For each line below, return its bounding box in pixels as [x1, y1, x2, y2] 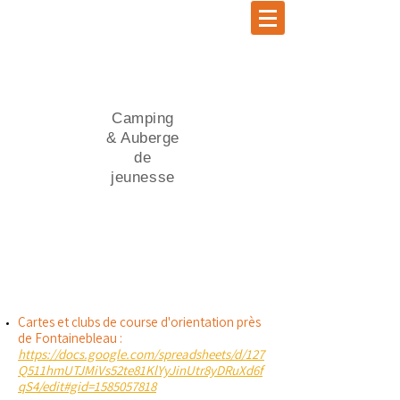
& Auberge [106, 129, 179, 146]
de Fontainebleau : [18, 329, 122, 346]
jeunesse [111, 169, 175, 186]
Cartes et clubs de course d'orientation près [18, 313, 261, 330]
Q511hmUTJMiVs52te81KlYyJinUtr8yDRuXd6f [18, 362, 262, 379]
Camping [112, 110, 174, 127]
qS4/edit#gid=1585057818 [18, 378, 156, 395]
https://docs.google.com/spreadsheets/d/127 [18, 346, 264, 362]
